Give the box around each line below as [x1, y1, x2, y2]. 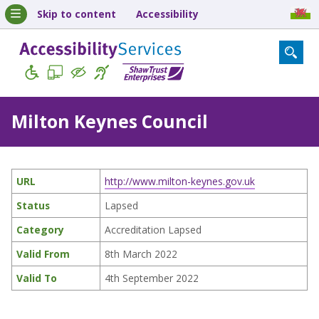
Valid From [16, 247, 70, 261]
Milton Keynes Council [11, 110, 208, 134]
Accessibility [135, 7, 199, 21]
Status [16, 199, 50, 213]
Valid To [16, 271, 57, 286]
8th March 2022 [104, 247, 177, 261]
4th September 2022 [104, 271, 199, 286]
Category [16, 223, 64, 237]
